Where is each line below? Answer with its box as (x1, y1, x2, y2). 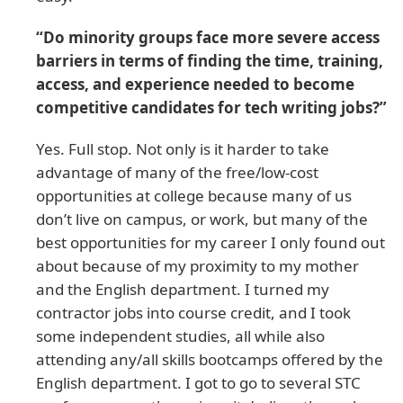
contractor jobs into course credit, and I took (36, 301, 351, 323)
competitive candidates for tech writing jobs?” (36, 96, 387, 118)
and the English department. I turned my (36, 278, 329, 300)
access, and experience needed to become (36, 73, 354, 94)
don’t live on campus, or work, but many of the (36, 208, 368, 229)
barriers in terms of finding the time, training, (36, 49, 383, 71)
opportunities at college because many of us (36, 184, 352, 206)
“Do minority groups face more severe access (36, 26, 380, 48)
